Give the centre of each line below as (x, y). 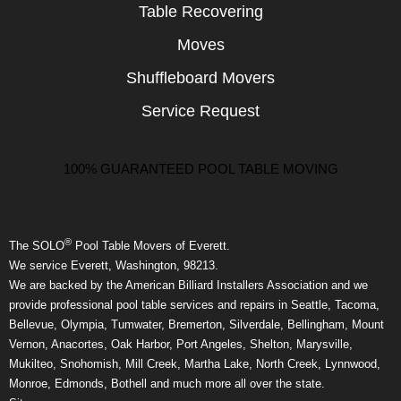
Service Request (200, 111)
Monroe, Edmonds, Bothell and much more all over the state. (167, 384)
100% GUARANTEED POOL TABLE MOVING (200, 169)
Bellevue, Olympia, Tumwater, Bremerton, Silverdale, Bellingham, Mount (196, 324)
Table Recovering (200, 11)
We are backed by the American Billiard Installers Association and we (188, 285)
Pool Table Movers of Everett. (151, 246)
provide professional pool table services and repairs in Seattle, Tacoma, (194, 305)
